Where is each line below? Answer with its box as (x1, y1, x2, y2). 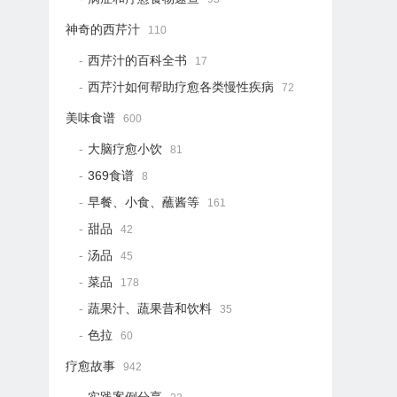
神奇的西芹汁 (66, 22, 141, 36)
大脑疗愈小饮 (88, 142, 163, 156)
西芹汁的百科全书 (88, 53, 188, 67)
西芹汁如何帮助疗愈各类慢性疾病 (88, 80, 275, 94)
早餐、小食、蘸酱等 (88, 195, 200, 209)
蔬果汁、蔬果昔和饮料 (88, 301, 213, 315)
